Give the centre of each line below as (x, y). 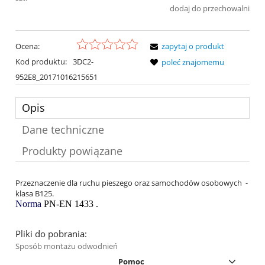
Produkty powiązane (72, 151)
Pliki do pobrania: (51, 233)
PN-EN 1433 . (72, 203)
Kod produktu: (41, 61)
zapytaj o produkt (193, 46)
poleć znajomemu (193, 62)
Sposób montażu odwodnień (67, 246)
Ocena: (28, 46)
